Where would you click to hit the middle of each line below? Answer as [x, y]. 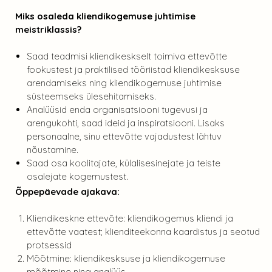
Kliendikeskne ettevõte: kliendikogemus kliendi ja [130, 219]
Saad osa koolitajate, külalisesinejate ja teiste [123, 163]
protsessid [49, 245]
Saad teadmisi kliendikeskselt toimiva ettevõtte [127, 56]
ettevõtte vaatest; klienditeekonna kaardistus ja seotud [143, 232]
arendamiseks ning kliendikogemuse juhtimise [124, 83]
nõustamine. [52, 150]
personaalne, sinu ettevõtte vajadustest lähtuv [124, 137]
